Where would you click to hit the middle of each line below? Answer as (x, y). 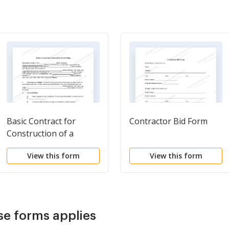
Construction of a (40, 133)
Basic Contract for (41, 121)
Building (22, 145)
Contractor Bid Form (168, 121)
